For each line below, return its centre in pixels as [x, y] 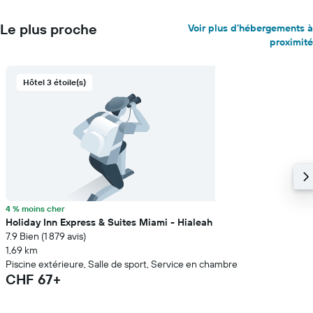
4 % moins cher [35, 209]
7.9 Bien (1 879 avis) [46, 236]
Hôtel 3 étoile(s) [54, 82]
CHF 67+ [33, 279]
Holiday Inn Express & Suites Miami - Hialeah [109, 222]
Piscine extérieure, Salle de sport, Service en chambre [122, 264]
